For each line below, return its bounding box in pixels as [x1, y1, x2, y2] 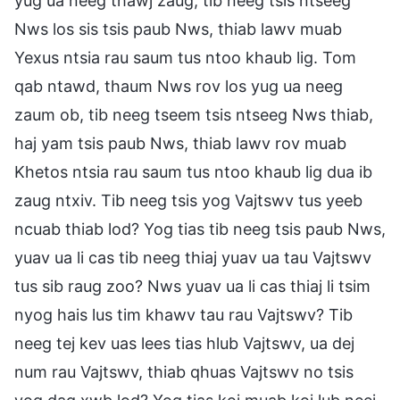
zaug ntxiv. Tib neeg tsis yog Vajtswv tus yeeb [14, 190, 362, 210]
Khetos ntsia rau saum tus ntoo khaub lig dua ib [14, 162, 372, 181]
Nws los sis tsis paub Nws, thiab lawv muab [14, 19, 342, 38]
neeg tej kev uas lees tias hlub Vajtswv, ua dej [14, 333, 354, 353]
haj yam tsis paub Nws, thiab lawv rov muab [14, 133, 346, 153]
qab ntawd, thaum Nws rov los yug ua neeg [14, 76, 343, 96]
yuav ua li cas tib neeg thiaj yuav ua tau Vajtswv [14, 247, 371, 267]
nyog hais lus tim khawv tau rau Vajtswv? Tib [14, 304, 353, 324]
